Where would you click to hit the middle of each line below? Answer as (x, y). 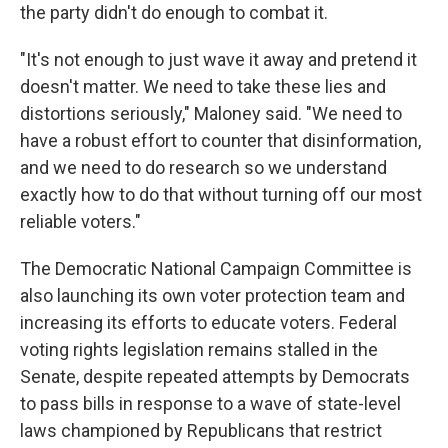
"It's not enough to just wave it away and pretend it (218, 60)
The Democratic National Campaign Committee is (216, 269)
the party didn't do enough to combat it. (174, 13)
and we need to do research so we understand (203, 168)
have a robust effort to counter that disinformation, (220, 141)
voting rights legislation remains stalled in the (199, 350)
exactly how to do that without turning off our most (221, 195)
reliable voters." (80, 222)
